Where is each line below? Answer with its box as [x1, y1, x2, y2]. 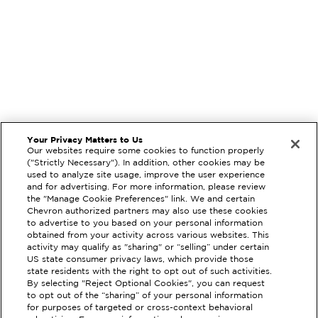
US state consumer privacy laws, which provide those [27, 256, 254, 263]
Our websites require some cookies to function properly [27, 148, 265, 155]
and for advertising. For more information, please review [27, 184, 266, 191]
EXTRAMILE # [48, 270, 138, 290]
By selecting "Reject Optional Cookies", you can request [27, 280, 265, 287]
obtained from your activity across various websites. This [27, 232, 270, 239]
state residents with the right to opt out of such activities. [27, 268, 273, 275]
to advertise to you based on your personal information [27, 220, 263, 227]
